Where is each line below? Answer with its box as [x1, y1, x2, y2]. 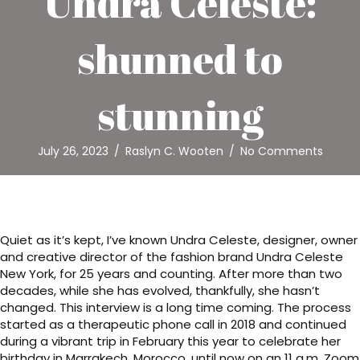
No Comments [239, 143, 323, 160]
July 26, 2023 [37, 143, 108, 160]
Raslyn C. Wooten [125, 143, 223, 160]
